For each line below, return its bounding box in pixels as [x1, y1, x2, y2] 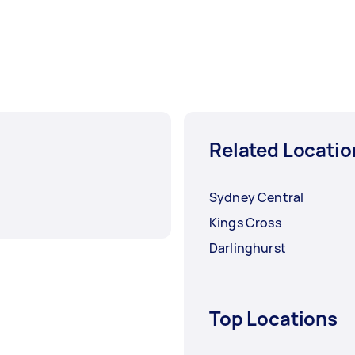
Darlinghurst [209, 239, 286, 258]
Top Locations [209, 305, 338, 332]
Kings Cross [209, 214, 281, 232]
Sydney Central [209, 189, 304, 207]
